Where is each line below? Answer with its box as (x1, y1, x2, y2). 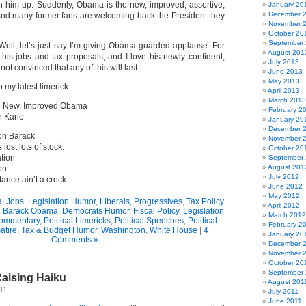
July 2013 (268, 58, 299, 66)
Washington (100, 225, 145, 235)
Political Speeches (114, 216, 184, 225)
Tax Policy (186, 197, 224, 206)
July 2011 (268, 288, 298, 295)
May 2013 (268, 77, 300, 85)
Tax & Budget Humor (20, 225, 97, 235)
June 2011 (268, 297, 302, 305)
